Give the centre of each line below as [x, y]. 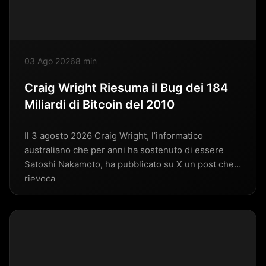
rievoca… [43, 178]
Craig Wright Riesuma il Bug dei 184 [126, 88]
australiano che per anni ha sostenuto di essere [124, 150]
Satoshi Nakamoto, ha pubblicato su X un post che [129, 164]
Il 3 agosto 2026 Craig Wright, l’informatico [114, 135]
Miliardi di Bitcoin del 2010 [99, 104]
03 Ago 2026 [50, 61]
